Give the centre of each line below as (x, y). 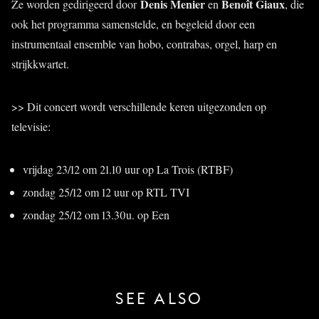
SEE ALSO (159, 299)
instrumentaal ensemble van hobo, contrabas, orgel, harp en (144, 44)
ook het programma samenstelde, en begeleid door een (133, 24)
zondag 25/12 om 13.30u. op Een (96, 215)
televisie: (31, 127)
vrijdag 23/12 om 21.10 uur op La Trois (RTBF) (128, 169)
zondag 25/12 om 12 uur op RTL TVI (106, 192)
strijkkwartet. (40, 64)
